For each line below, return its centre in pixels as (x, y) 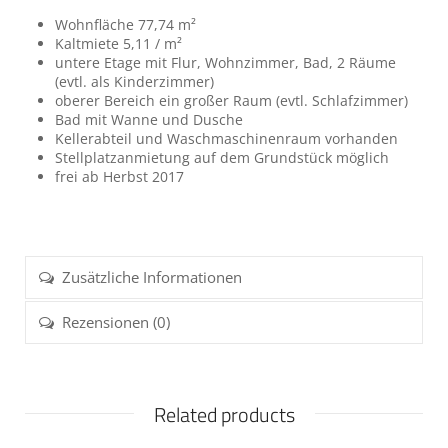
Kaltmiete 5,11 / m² (118, 43)
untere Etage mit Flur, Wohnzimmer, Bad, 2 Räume (225, 62)
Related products (224, 414)
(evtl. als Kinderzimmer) (134, 81)
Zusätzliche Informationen (152, 276)
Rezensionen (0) (116, 321)
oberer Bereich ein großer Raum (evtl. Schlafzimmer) (231, 100)
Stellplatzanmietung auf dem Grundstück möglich (222, 157)
